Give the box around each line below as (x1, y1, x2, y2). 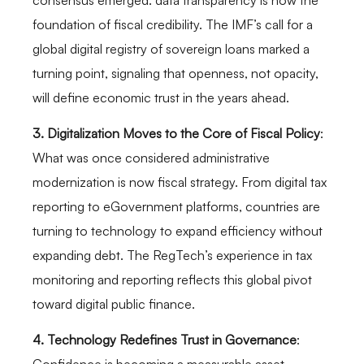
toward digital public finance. (32, 296, 195, 313)
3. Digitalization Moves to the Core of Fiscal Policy (32, 125, 320, 142)
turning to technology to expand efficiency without (32, 223, 323, 240)
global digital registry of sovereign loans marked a (32, 40, 310, 57)
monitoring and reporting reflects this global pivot (32, 271, 312, 288)
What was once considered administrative (32, 149, 270, 167)
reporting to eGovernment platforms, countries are (32, 198, 320, 215)
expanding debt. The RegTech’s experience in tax (32, 247, 312, 264)
